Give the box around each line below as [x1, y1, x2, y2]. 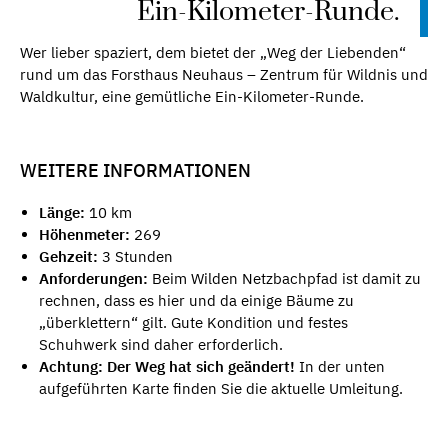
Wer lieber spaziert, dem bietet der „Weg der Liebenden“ [20, 43, 406, 63]
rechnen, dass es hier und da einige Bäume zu [38, 291, 354, 311]
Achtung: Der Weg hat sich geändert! [38, 357, 295, 377]
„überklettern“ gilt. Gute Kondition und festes [38, 313, 348, 333]
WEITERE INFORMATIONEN [20, 158, 251, 182]
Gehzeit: [38, 247, 102, 267]
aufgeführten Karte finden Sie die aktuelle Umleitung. [38, 379, 403, 399]
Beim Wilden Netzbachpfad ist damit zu [147, 269, 421, 289]
